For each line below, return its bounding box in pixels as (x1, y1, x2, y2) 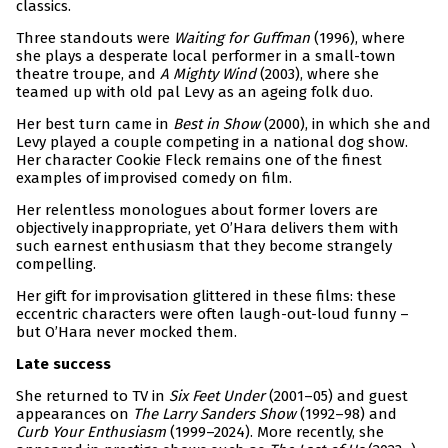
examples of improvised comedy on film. (16, 169, 292, 188)
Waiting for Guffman (174, 29, 310, 48)
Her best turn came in (16, 115, 173, 134)
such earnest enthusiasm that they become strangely (16, 237, 392, 256)
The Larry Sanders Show (133, 405, 296, 424)
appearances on (16, 405, 133, 424)
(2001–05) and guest (265, 387, 408, 406)
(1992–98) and (296, 405, 397, 424)
